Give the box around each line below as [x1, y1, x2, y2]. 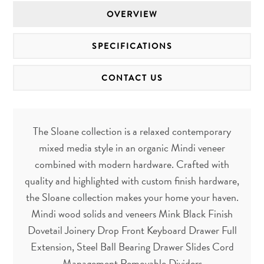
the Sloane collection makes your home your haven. [25, 189, 239, 206]
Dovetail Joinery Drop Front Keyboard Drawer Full [27, 222, 237, 239]
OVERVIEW [106, 8, 158, 21]
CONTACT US [101, 72, 163, 84]
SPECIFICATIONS [91, 40, 173, 52]
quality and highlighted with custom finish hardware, [25, 173, 239, 189]
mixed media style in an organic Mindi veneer [39, 140, 225, 156]
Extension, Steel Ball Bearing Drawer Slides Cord [30, 239, 234, 255]
